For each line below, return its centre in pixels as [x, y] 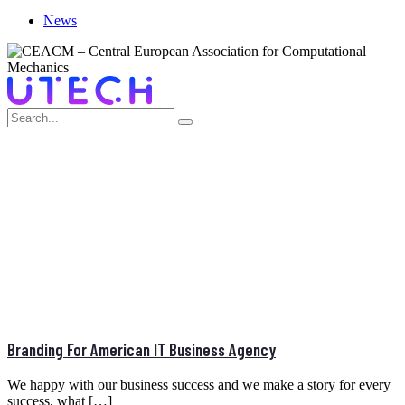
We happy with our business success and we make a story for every [199, 384]
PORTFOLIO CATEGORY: [151, 164]
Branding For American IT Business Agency [141, 350]
